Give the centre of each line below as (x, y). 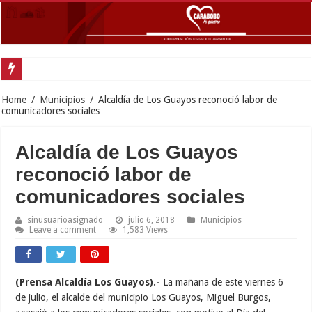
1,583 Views (146, 229)
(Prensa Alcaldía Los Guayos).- (89, 282)
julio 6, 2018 (152, 220)
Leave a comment (63, 229)
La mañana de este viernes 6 (224, 282)
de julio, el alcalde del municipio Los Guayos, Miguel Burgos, (143, 297)
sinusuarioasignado (65, 220)
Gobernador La (57, 68)
